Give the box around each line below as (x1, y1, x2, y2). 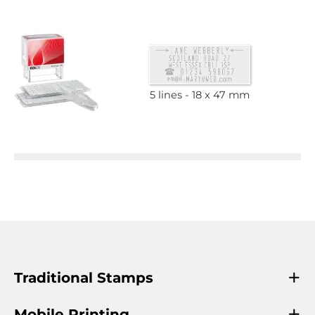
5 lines (150, 89, 182, 102)
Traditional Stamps (14, 269, 153, 286)
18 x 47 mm (192, 89, 250, 102)
